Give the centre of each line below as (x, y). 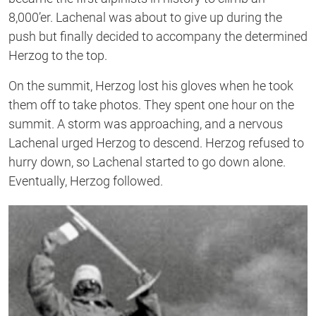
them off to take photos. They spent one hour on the (151, 104)
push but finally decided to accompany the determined (158, 36)
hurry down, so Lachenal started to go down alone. (147, 162)
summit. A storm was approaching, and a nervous (146, 123)
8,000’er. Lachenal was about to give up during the (145, 17)
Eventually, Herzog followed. (86, 181)
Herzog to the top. (58, 55)
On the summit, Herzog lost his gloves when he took (151, 85)
